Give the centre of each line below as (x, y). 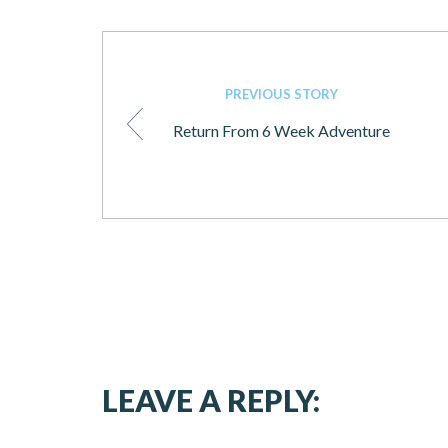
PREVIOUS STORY (281, 93)
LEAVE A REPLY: (211, 399)
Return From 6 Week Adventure (281, 130)
